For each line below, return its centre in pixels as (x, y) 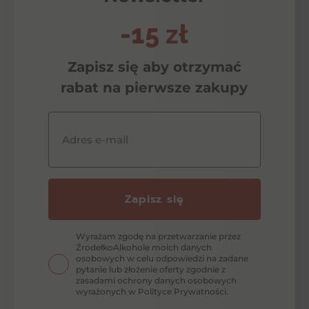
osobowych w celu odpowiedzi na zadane (162, 258)
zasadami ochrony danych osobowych (156, 280)
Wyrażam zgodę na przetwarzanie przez (158, 236)
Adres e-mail (95, 139)
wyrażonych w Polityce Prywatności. (152, 291)
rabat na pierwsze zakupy (154, 87)
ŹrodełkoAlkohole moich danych (144, 247)
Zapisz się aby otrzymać (154, 67)
